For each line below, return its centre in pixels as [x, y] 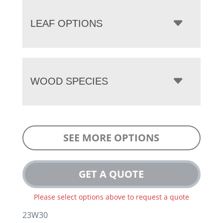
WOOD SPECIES [69, 81]
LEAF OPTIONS [66, 23]
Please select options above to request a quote [111, 197]
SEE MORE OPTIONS [111, 137]
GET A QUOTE [111, 174]
